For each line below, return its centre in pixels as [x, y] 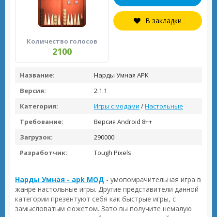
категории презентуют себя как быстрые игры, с [95, 199]
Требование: [42, 122]
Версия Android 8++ [122, 122]
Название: [37, 75]
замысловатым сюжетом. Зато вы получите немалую [103, 209]
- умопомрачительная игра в [153, 179]
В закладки [163, 21]
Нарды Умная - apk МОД [60, 179]
